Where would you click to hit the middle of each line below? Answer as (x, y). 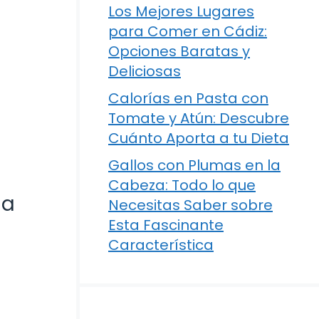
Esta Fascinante (166, 225)
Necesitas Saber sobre (190, 205)
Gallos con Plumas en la (194, 166)
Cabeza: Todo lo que (182, 185)
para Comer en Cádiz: (188, 32)
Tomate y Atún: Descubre (199, 119)
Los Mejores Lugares (181, 12)
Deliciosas (145, 72)
